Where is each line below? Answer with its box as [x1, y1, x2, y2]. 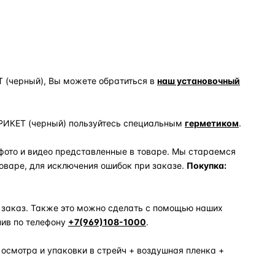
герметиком [185, 117, 239, 128]
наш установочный [157, 75, 240, 86]
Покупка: [187, 160, 228, 171]
